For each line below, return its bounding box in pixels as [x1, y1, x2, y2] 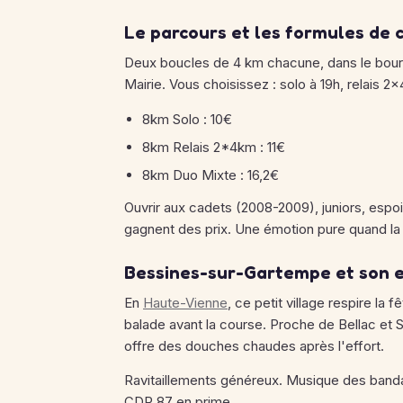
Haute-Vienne [143, 294, 228, 311]
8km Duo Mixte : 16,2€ [142, 166, 279, 184]
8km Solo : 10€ [142, 111, 232, 128]
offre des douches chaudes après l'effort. [124, 337, 384, 354]
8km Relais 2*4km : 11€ [142, 139, 285, 156]
